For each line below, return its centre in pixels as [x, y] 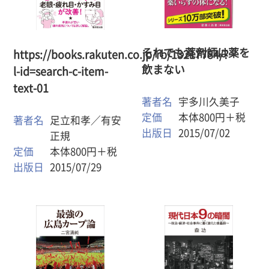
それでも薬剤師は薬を [196, 53]
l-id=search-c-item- [61, 71]
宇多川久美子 [209, 101]
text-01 [31, 88]
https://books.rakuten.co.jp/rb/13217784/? [121, 54]
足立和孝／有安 [86, 120]
